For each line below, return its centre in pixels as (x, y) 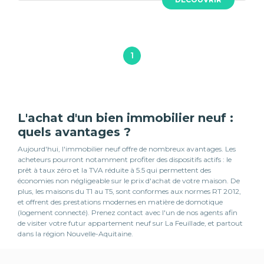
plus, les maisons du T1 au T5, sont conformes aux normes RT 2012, (129, 192)
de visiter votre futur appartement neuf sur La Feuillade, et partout (130, 223)
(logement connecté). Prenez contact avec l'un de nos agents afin (128, 213)
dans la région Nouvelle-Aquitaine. (75, 234)
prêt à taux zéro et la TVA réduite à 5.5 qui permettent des (114, 170)
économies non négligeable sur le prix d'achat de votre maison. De (129, 181)
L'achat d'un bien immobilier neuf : (126, 118)
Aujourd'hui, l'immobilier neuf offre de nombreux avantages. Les (127, 149)
